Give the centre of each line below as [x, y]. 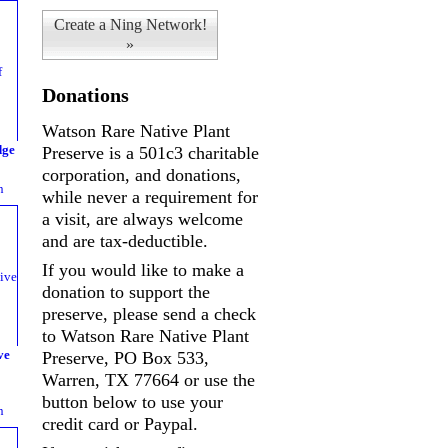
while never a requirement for [150, 197]
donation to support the [126, 292]
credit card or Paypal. [120, 424]
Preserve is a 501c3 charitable [150, 153]
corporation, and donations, [141, 175]
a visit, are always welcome [142, 219]
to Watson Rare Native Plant [145, 336]
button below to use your [132, 402]
